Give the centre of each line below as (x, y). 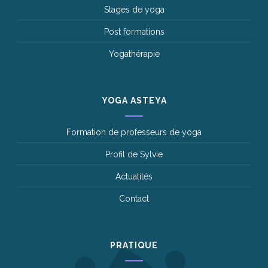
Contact (134, 198)
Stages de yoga (134, 9)
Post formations (134, 31)
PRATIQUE (134, 245)
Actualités (134, 176)
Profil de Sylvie (134, 154)
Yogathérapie (134, 54)
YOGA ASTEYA (134, 100)
